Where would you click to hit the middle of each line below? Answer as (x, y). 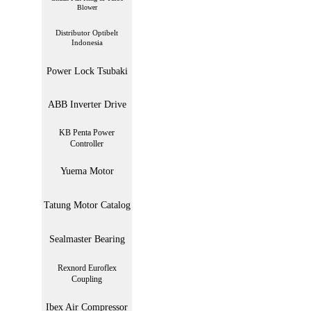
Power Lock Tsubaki (87, 71)
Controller (87, 144)
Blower (87, 7)
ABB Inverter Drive (87, 104)
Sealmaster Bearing (87, 239)
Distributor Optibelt (87, 33)
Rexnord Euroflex (87, 268)
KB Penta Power (87, 133)
